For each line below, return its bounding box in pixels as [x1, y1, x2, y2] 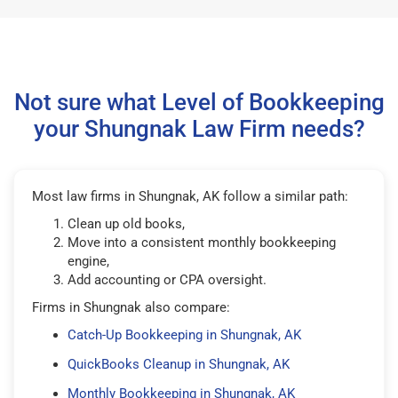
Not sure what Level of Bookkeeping [13, 88, 385, 115]
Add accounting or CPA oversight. [68, 271, 267, 288]
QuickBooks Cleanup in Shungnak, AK [68, 355, 290, 372]
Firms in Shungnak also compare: [32, 298, 230, 315]
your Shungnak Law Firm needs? [33, 115, 365, 142]
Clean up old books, [68, 215, 185, 232]
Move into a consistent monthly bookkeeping [68, 234, 336, 251]
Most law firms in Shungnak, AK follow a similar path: [32, 187, 348, 204]
